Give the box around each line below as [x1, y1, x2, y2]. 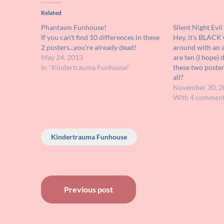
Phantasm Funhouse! [41, 23, 106, 32]
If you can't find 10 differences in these [41, 33, 159, 42]
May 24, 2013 [41, 53, 83, 62]
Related [41, 9, 61, 17]
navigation [40, 195, 122, 216]
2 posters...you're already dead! [41, 43, 136, 52]
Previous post [64, 184, 113, 194]
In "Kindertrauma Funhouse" [41, 63, 130, 72]
